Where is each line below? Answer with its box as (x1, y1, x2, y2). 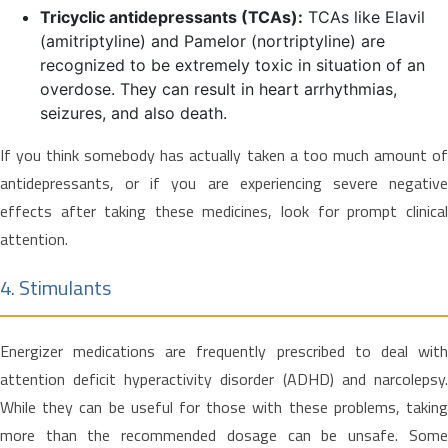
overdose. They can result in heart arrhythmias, (40, 78, 397, 99)
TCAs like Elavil (303, 6, 425, 27)
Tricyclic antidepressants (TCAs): (40, 6, 303, 27)
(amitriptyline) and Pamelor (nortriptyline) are (40, 30, 385, 51)
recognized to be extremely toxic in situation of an (40, 54, 425, 75)
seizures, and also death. (40, 102, 227, 123)
